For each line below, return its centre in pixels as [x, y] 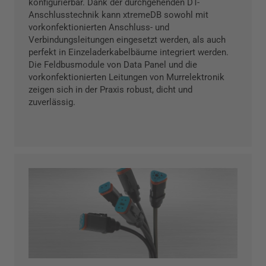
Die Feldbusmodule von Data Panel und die [113, 64]
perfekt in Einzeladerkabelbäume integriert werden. [129, 52]
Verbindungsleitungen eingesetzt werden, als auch [127, 39]
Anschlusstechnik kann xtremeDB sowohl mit [118, 15]
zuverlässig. [52, 102]
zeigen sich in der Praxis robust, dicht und [110, 89]
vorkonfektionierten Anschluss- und [99, 27]
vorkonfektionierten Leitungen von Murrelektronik [126, 77]
